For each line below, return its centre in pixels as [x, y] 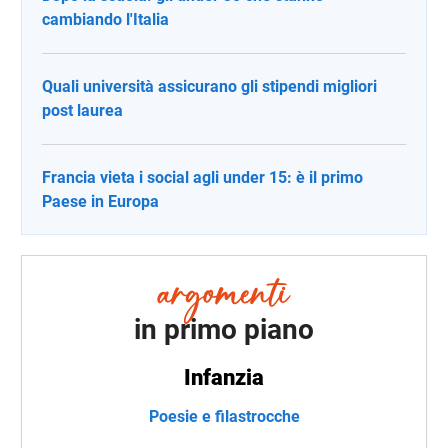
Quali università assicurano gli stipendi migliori [209, 87]
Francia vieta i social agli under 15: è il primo [202, 178]
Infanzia [224, 377]
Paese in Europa [100, 202]
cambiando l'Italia [105, 20]
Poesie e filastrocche [224, 416]
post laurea [82, 111]
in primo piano [224, 329]
